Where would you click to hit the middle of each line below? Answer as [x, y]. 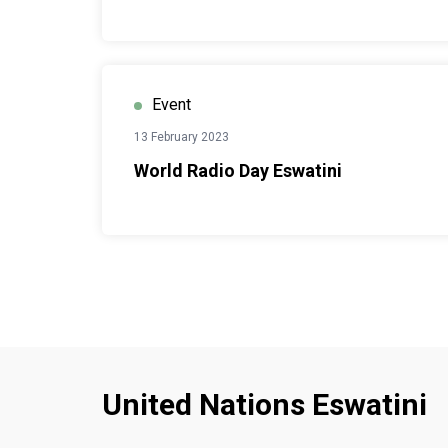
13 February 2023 [181, 137]
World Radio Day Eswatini [238, 170]
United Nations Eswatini [264, 404]
